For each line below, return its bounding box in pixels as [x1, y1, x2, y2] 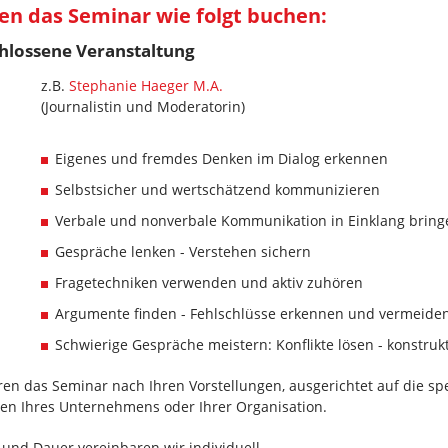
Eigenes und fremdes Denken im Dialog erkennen [55, 149, 388, 169]
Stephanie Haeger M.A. [69, 76, 223, 96]
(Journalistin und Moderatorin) [41, 97, 245, 117]
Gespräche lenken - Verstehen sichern [55, 242, 311, 262]
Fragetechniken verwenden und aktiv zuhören [55, 273, 363, 293]
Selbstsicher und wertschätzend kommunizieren [55, 180, 380, 200]
